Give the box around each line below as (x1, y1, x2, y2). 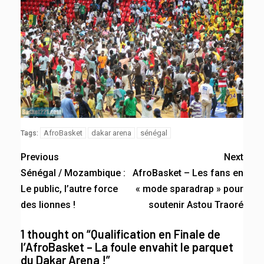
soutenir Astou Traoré (148, 199, 243, 210)
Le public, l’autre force (21, 183, 118, 194)
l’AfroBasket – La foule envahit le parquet (21, 239, 233, 254)
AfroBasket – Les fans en (133, 167, 243, 179)
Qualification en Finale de (91, 226, 220, 241)
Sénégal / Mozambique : (21, 167, 126, 179)
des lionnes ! (21, 199, 75, 210)
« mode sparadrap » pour (136, 183, 243, 194)
